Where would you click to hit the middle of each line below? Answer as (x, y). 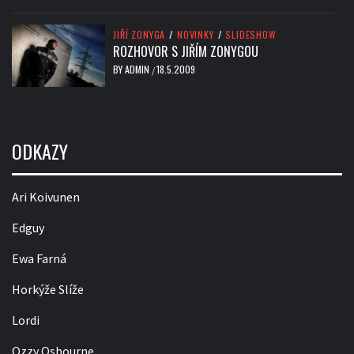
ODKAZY (40, 151)
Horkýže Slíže (48, 289)
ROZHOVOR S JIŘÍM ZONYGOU (186, 51)
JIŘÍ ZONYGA (139, 34)
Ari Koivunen (46, 196)
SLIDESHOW (251, 34)
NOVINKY (196, 34)
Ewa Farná (39, 258)
